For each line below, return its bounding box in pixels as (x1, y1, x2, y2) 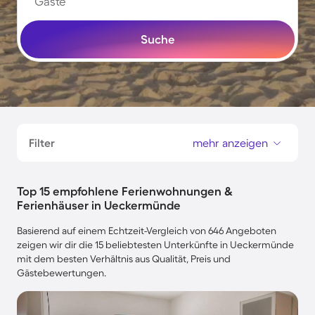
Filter (29, 136, 55, 149)
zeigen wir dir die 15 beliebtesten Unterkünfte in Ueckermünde (17, 239, 294, 250)
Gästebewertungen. (17, 267, 106, 278)
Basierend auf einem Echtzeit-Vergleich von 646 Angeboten (17, 225, 276, 236)
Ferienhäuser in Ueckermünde (17, 198, 181, 212)
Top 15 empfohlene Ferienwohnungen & (17, 184, 233, 198)
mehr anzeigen (193, 136, 268, 149)
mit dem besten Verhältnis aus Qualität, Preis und (17, 253, 231, 264)
